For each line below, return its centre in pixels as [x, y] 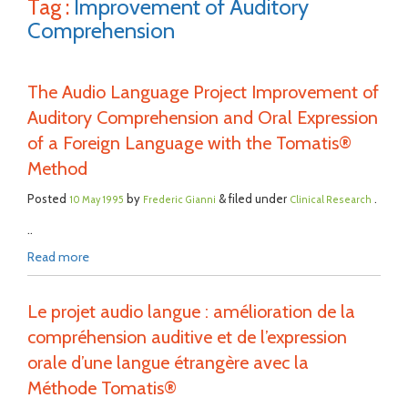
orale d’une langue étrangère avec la [168, 362]
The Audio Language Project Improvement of [203, 92]
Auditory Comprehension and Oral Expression [203, 117]
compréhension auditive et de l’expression [187, 337]
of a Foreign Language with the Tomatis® [189, 143]
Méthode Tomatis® [102, 388]
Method [57, 168]
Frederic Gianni [179, 200]
